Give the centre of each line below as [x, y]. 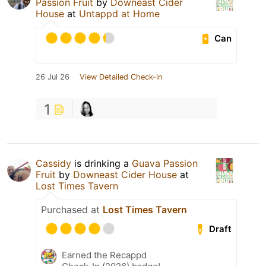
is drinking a [102, 164]
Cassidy [53, 164]
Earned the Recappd [104, 255]
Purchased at [72, 210]
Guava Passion [165, 164]
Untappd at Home [119, 14]
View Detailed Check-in [121, 77]
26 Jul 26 [53, 77]
